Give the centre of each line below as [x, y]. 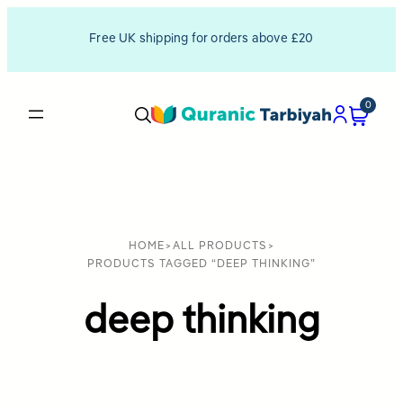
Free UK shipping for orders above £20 [201, 40]
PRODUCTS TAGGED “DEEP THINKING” [201, 264]
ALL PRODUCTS [219, 246]
